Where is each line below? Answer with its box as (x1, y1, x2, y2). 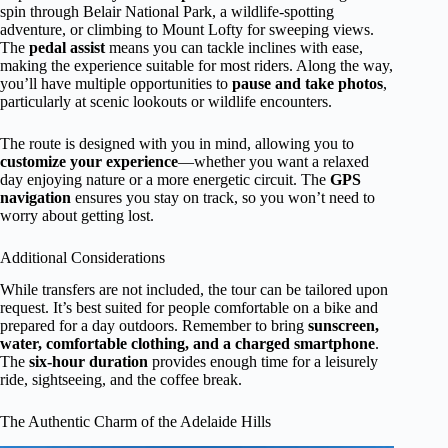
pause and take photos (232, 74, 383, 92)
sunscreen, (308, 317, 379, 335)
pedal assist (29, 38, 105, 56)
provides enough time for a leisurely (148, 353, 378, 371)
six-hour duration (29, 353, 148, 371)
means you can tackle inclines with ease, (105, 38, 363, 56)
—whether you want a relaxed (178, 152, 369, 170)
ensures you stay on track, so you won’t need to (71, 188, 375, 206)
